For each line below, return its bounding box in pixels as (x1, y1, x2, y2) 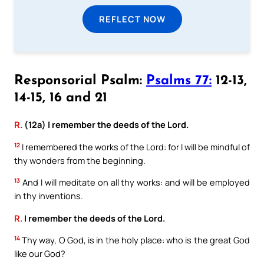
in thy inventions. (14, 190, 83, 202)
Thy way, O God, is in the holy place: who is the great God (20, 234, 250, 246)
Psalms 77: (146, 74, 212, 88)
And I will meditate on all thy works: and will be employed (20, 176, 250, 189)
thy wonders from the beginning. (14, 154, 146, 166)
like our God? (14, 247, 65, 260)
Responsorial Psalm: (14, 74, 146, 88)
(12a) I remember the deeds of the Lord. (22, 118, 189, 131)
